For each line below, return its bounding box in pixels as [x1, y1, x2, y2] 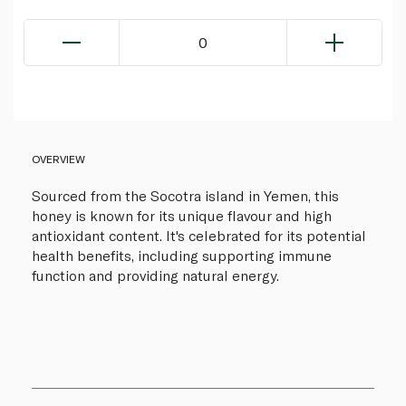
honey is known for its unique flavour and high [32, 207, 332, 225]
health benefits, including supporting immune [32, 246, 332, 265]
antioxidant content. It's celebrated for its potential [32, 227, 366, 245]
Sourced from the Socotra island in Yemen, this [32, 187, 339, 205]
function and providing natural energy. [32, 266, 279, 285]
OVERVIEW [32, 152, 85, 166]
